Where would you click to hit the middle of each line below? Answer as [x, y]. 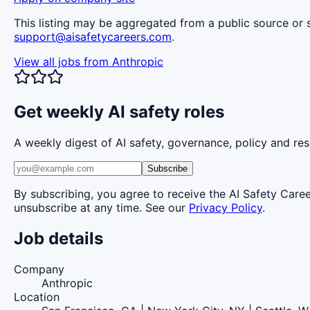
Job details [58, 238]
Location [37, 297]
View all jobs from [63, 61]
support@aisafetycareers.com [93, 36]
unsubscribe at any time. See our [100, 207]
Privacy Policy [226, 207]
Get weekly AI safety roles [119, 111]
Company [39, 269]
